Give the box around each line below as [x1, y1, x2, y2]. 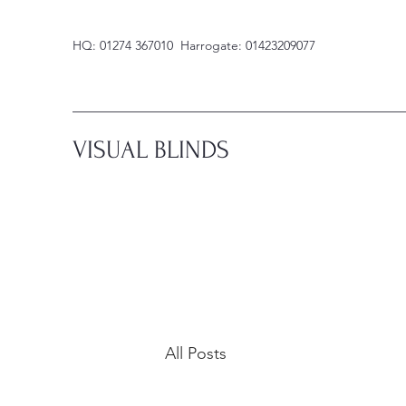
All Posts [165, 343, 227, 364]
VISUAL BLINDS [72, 135, 229, 164]
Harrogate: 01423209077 [180, 37, 315, 53]
